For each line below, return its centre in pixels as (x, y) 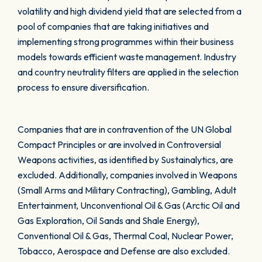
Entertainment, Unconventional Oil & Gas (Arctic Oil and (129, 205)
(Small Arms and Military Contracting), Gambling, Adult (127, 190)
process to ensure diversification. (84, 87)
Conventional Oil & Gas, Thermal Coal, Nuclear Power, (125, 236)
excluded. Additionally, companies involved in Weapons (127, 175)
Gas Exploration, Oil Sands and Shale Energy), (108, 220)
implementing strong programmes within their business (126, 42)
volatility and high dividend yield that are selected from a (130, 11)
